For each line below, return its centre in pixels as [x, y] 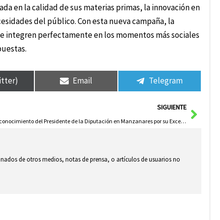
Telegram [166, 81]
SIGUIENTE [172, 107]
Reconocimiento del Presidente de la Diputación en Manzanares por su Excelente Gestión [183, 121]
